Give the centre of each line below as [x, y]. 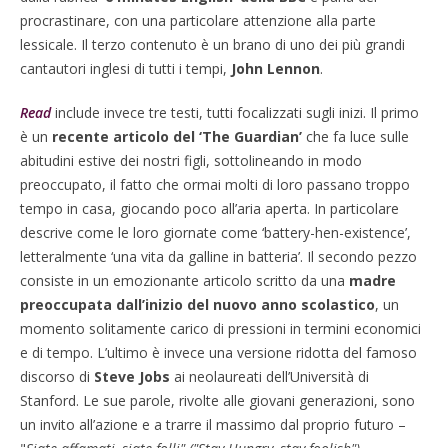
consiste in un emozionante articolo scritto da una [184, 280]
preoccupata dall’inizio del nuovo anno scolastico [197, 304]
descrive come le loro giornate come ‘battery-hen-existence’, [215, 232]
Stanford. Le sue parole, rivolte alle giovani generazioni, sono [217, 400]
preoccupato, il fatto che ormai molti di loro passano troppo [215, 184]
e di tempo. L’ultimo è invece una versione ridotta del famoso [218, 352]
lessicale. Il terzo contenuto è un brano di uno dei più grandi [212, 44]
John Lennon [275, 68]
